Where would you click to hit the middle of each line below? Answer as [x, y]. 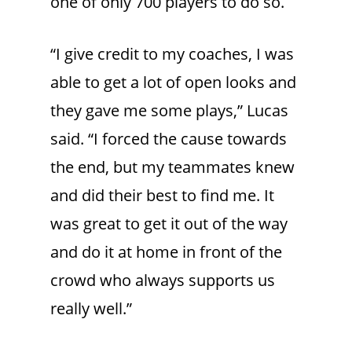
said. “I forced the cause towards [169, 139]
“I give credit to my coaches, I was [172, 54]
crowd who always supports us [163, 280]
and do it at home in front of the [166, 252]
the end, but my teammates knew [172, 167]
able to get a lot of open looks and [173, 82]
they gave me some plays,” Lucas [169, 111]
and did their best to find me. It [162, 196]
